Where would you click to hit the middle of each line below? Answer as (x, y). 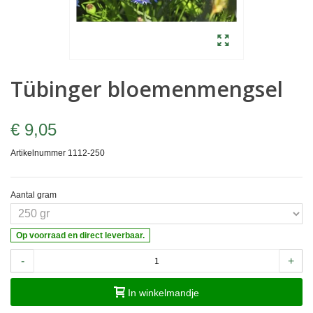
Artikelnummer (38, 153)
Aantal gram (35, 195)
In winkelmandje (163, 293)
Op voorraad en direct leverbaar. (81, 235)
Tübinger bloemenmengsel (147, 89)
